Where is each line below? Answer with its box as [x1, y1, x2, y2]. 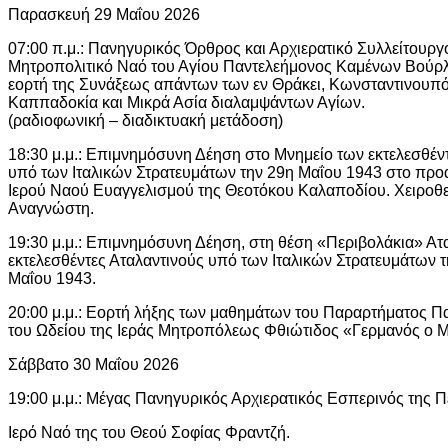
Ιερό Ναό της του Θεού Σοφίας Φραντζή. [8, 423, 290, 441]
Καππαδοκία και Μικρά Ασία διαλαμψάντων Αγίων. [8, 93, 365, 111]
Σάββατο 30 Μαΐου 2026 [8, 355, 179, 373]
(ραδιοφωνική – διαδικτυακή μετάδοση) [8, 111, 283, 129]
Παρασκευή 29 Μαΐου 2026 [8, 5, 200, 23]
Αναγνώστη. [8, 199, 94, 217]
